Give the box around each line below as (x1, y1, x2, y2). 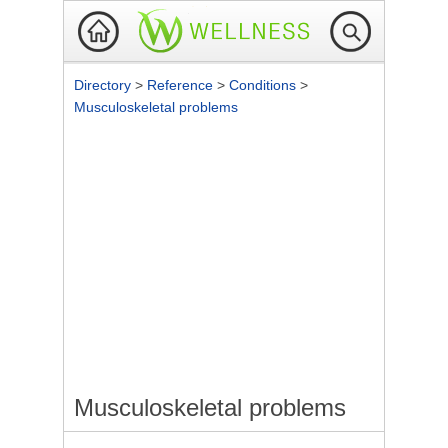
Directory (74, 77, 135, 93)
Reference (147, 77, 217, 93)
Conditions (229, 77, 300, 93)
